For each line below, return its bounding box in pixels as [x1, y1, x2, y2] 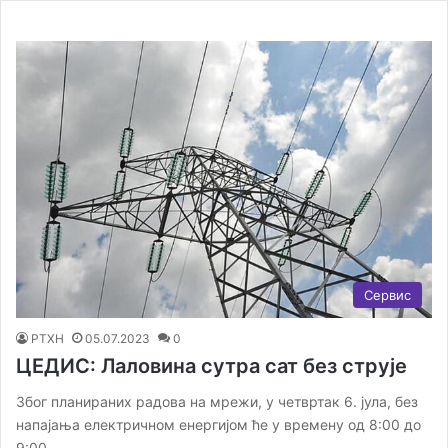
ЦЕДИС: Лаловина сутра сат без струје [16, 354, 407, 379]
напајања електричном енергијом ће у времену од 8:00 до [16, 416, 421, 434]
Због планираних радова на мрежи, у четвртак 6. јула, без [16, 393, 418, 411]
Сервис [364, 287, 411, 304]
